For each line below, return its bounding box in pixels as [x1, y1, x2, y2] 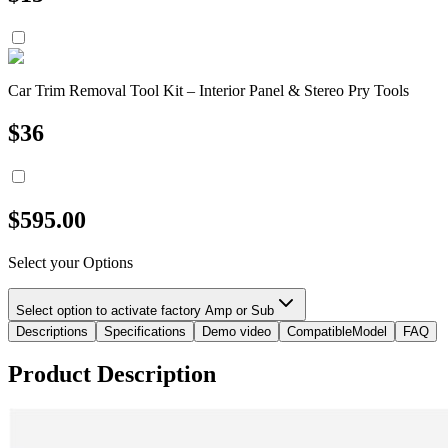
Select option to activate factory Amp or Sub [16, 302, 274, 318]
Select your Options [8, 253, 133, 271]
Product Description [8, 361, 216, 388]
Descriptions [16, 323, 88, 339]
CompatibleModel [287, 323, 387, 339]
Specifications [104, 323, 186, 339]
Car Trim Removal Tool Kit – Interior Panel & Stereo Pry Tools [8, 81, 409, 99]
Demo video [202, 323, 271, 339]
